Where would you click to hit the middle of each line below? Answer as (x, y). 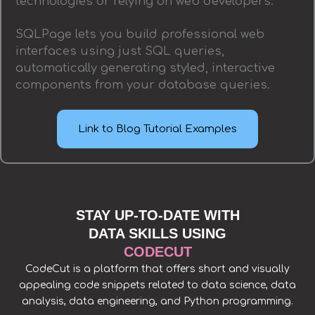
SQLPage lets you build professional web (140, 35)
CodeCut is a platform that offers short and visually (157, 269)
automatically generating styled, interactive (145, 69)
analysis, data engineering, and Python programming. (157, 302)
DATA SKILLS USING (157, 234)
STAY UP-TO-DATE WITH (157, 216)
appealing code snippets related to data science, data (157, 285)
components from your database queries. (143, 85)
